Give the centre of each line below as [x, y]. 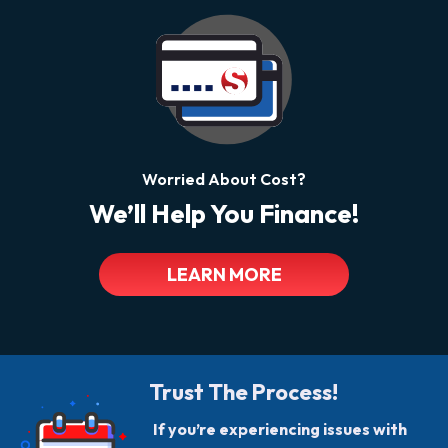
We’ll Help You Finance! [224, 214]
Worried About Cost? [224, 179]
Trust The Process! [243, 392]
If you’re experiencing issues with [280, 429]
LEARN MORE [224, 275]
